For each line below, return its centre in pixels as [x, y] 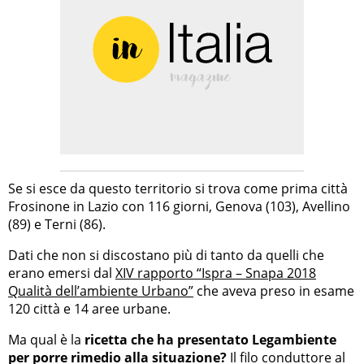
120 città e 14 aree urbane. [89, 308]
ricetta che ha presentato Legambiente [210, 339]
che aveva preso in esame [274, 290]
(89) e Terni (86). [57, 224]
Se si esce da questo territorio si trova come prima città [178, 188]
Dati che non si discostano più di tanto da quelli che [166, 255]
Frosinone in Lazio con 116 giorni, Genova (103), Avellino [179, 206]
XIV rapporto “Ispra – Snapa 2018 [216, 273]
